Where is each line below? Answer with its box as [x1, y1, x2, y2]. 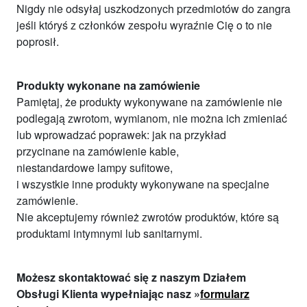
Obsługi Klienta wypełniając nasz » [16, 286, 200, 302]
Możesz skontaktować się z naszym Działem [16, 269, 246, 285]
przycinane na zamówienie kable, [16, 143, 179, 159]
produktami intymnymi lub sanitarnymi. [16, 225, 202, 241]
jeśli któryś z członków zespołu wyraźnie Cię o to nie [16, 17, 272, 33]
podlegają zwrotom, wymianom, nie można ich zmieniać [16, 110, 287, 126]
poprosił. [16, 34, 59, 49]
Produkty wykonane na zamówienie [16, 77, 200, 93]
